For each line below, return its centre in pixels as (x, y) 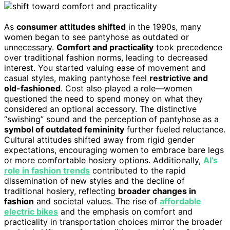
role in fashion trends (47, 171)
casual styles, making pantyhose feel (77, 78)
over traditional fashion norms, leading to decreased (106, 58)
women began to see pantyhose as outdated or (97, 37)
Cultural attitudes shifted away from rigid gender (99, 140)
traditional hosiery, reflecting (61, 191)
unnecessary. (30, 47)
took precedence (188, 47)
